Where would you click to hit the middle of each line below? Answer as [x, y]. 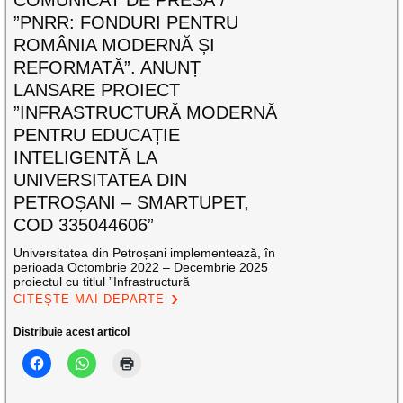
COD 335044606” [84, 224]
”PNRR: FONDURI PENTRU [126, 22]
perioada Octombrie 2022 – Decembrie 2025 [141, 267]
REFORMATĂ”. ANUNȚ [107, 67]
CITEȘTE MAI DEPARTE [90, 299]
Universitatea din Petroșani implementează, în [145, 252]
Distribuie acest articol [72, 331]
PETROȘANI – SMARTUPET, [132, 202]
